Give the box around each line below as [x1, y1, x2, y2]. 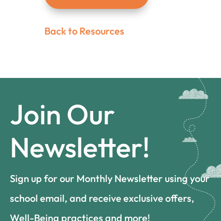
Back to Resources [44, 25, 124, 37]
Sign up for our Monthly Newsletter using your [10, 172, 210, 185]
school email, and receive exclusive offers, [10, 192, 194, 205]
